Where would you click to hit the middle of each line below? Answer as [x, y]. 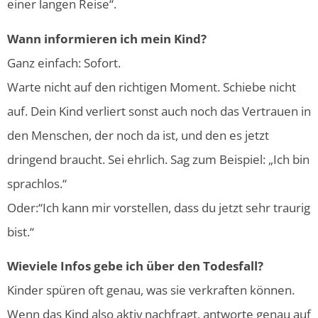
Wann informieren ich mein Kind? [107, 38]
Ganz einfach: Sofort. [64, 62]
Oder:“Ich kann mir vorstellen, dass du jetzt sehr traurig [159, 207]
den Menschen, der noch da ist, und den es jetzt [138, 135]
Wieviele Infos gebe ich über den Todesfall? [135, 266]
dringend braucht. [57, 159]
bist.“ [21, 231]
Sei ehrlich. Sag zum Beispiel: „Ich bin [209, 159]
